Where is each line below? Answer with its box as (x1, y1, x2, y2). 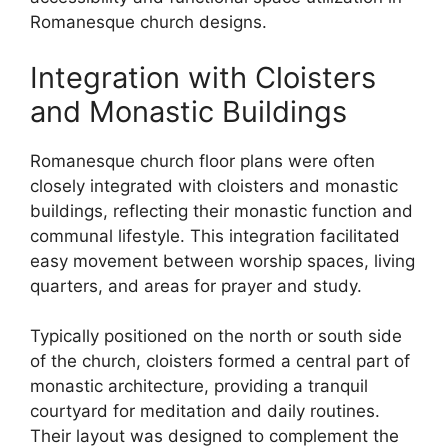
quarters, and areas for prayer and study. (30, 275, 362, 296)
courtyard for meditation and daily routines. (30, 401, 380, 421)
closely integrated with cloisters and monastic (30, 175, 398, 196)
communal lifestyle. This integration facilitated (30, 225, 400, 246)
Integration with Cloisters (30, 59, 376, 95)
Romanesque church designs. (30, 12, 267, 32)
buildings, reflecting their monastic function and (30, 200, 413, 221)
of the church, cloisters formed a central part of (30, 351, 410, 371)
